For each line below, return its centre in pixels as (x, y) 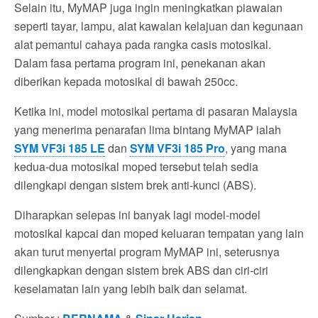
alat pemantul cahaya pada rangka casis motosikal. (143, 45)
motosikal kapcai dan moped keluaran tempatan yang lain (159, 234)
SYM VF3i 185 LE (60, 148)
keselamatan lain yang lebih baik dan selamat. (131, 289)
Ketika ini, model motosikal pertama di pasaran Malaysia (156, 111)
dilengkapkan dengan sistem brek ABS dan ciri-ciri (141, 270)
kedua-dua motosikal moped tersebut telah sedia (136, 167)
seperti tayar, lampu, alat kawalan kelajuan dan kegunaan (159, 26)
